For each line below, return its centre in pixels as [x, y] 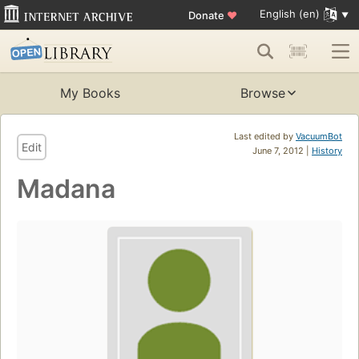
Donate [207, 15]
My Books [90, 93]
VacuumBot [319, 137]
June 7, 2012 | [282, 151]
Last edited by [265, 137]
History [327, 151]
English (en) [289, 14]
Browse [263, 93]
